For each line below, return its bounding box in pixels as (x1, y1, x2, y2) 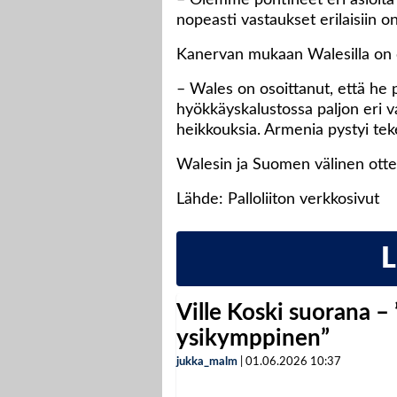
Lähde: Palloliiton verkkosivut (176, 191, 379, 208)
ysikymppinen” (176, 327, 330, 351)
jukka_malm (176, 356, 237, 369)
